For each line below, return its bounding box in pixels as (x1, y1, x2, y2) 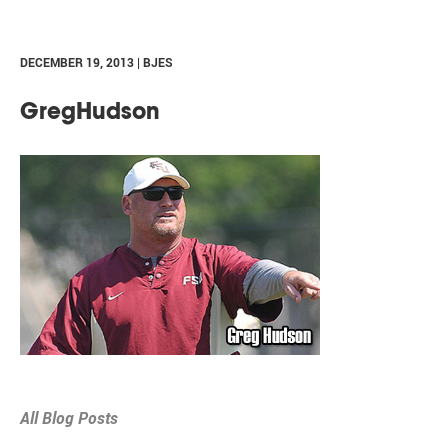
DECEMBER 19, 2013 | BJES (20, 54, 173, 70)
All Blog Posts (20, 407, 118, 429)
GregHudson (20, 96, 160, 126)
